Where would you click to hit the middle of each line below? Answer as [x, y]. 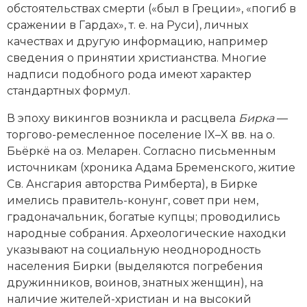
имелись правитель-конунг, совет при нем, [133, 200]
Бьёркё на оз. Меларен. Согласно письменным [142, 151]
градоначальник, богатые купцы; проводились [144, 217]
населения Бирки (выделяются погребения [135, 266]
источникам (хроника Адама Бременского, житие [151, 167]
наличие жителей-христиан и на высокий [129, 299]
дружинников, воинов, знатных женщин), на [135, 282]
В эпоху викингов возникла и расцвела [123, 118]
